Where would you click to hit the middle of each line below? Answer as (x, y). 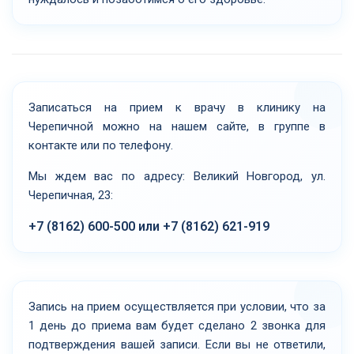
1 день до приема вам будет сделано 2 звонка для (177, 325)
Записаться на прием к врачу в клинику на (177, 107)
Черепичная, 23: (71, 195)
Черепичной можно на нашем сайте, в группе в (177, 126)
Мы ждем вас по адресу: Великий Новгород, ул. (177, 176)
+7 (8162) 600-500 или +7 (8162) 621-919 (149, 226)
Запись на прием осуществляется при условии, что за (177, 306)
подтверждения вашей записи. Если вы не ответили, (177, 344)
